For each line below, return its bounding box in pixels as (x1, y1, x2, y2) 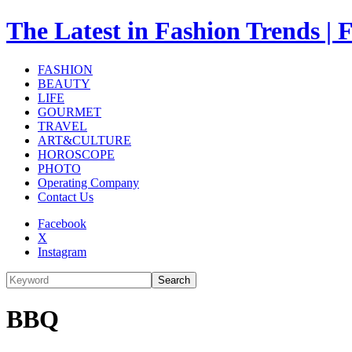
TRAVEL (38, 119, 87, 133)
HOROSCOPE (38, 147, 115, 161)
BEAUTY (38, 76, 90, 90)
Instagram (38, 244, 86, 258)
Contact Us (38, 189, 93, 203)
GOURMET (38, 104, 101, 119)
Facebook (38, 216, 86, 230)
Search (158, 273, 190, 286)
